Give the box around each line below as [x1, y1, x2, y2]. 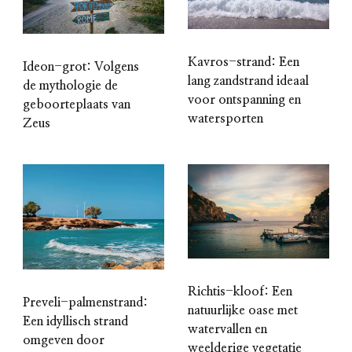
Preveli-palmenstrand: [23, 296, 148, 310]
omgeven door [23, 334, 104, 347]
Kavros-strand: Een [188, 55, 299, 68]
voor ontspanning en [188, 93, 301, 106]
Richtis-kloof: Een [188, 284, 292, 298]
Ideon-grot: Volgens [23, 60, 139, 73]
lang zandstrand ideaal [188, 74, 309, 87]
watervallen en [188, 322, 267, 335]
